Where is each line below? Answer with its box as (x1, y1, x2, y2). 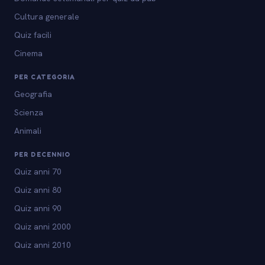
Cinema (14, 48, 43, 59)
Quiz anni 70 (14, 166, 62, 177)
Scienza (14, 107, 43, 118)
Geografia (14, 89, 52, 100)
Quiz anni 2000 (14, 221, 71, 232)
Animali (14, 125, 41, 137)
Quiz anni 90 (14, 203, 62, 214)
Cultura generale (14, 11, 79, 22)
